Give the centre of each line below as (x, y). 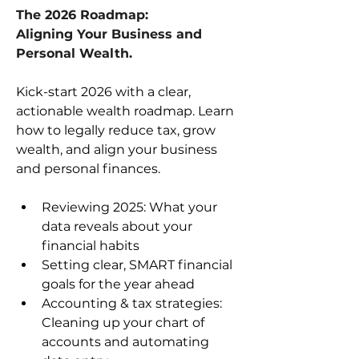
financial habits (91, 246)
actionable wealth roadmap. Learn (127, 111)
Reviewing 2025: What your (131, 207)
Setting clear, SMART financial (139, 265)
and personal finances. (88, 169)
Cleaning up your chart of (125, 323)
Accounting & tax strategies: (133, 303)
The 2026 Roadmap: (84, 15)
